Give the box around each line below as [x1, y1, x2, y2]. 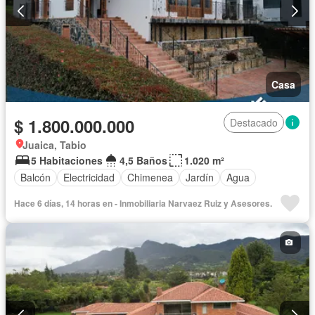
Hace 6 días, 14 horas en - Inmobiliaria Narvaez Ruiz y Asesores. [14, 196, 272, 210]
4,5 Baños [120, 153, 167, 167]
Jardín [186, 170, 214, 185]
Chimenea [127, 170, 173, 185]
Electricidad [63, 170, 115, 185]
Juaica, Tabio [22, 137, 86, 152]
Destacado [230, 115, 278, 129]
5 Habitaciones [31, 153, 103, 167]
